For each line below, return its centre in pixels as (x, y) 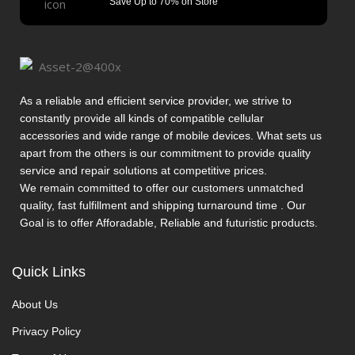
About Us (35, 304)
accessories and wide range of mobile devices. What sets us (171, 136)
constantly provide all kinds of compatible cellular (142, 118)
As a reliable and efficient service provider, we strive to (156, 101)
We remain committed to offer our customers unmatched (162, 188)
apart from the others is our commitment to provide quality (165, 153)
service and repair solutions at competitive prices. (143, 170)
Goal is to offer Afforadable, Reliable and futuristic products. (169, 223)
